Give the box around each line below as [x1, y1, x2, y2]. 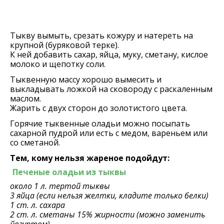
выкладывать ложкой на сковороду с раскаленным [10, 83, 212, 94]
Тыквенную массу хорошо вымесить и [10, 74, 161, 85]
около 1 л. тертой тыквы [10, 180, 110, 191]
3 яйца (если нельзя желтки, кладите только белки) [10, 190, 208, 201]
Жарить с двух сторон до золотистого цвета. [10, 102, 187, 113]
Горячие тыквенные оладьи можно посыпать [10, 118, 190, 129]
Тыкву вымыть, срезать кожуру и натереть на [10, 30, 193, 41]
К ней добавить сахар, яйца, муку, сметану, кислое [10, 49, 208, 60]
